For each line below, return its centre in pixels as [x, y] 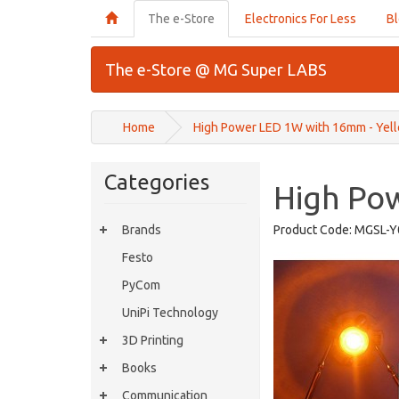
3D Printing [153, 340]
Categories [157, 182]
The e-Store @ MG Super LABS [216, 69]
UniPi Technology [170, 313]
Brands [142, 230]
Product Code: [313, 230]
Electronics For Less [301, 19]
